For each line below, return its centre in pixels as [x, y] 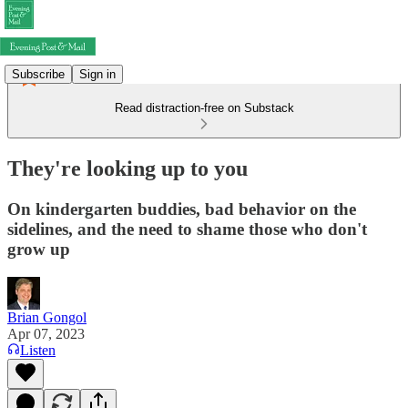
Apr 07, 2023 [46, 333]
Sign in [97, 74]
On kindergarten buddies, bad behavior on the [182, 209]
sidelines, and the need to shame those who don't [187, 229]
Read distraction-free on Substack [204, 108]
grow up [39, 249]
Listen [38, 350]
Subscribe [38, 74]
